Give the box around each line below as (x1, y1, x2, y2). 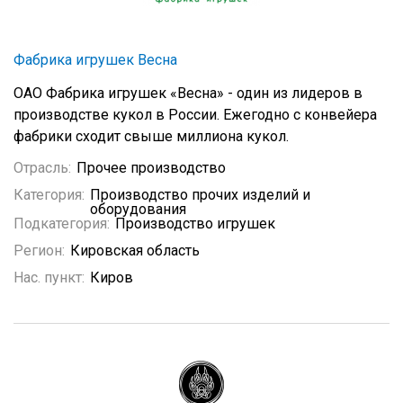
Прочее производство (76, 159, 226, 176)
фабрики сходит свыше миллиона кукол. (13, 128, 289, 145)
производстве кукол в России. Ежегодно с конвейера (13, 106, 377, 123)
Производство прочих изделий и (90, 186, 310, 203)
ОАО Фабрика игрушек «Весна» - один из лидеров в (13, 85, 363, 102)
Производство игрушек (115, 215, 275, 232)
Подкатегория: (13, 215, 110, 232)
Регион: (13, 242, 65, 259)
